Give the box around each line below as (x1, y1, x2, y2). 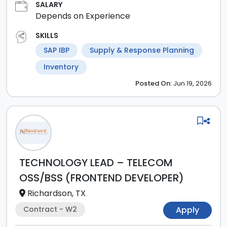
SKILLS (35, 30, 58, 41)
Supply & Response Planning (90, 45, 194, 55)
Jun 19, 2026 (173, 79, 212, 88)
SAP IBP (44, 45, 69, 55)
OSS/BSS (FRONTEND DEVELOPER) (19, 171, 184, 185)
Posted (135, 79, 159, 88)
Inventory (44, 62, 79, 72)
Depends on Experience (35, 10, 130, 22)
